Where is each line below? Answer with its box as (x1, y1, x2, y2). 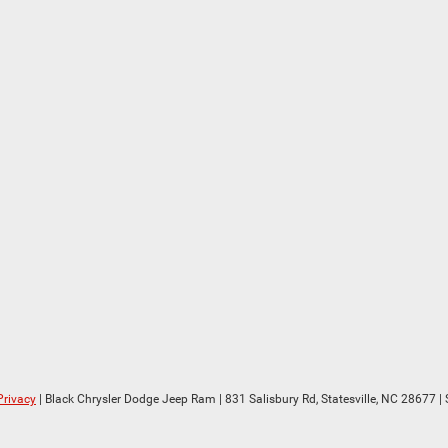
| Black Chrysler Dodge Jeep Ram (36, 392, 216, 406)
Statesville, (318, 392, 378, 406)
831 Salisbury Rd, (222, 392, 318, 406)
